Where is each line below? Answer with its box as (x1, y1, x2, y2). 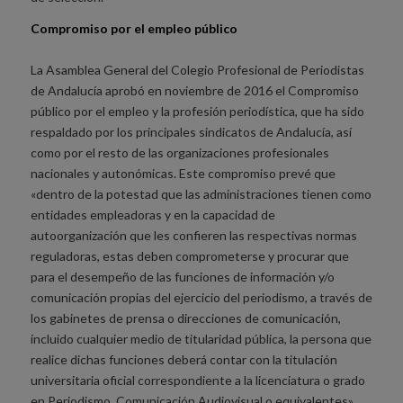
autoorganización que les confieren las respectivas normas (30, 227, 357, 243)
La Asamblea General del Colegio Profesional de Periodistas (30, 61, 364, 77)
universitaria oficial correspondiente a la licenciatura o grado (30, 372, 365, 388)
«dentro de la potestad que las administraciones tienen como (30, 185, 372, 201)
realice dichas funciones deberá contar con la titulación (30, 351, 337, 367)
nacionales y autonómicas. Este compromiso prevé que (30, 165, 336, 181)
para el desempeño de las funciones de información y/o (30, 268, 335, 284)
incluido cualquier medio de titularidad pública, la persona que (30, 330, 372, 346)
